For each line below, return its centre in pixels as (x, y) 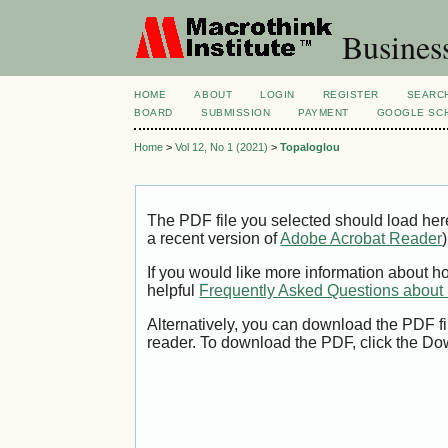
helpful (173, 291)
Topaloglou (310, 147)
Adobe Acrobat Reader (361, 239)
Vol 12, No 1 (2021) (222, 147)
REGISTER (350, 94)
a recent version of (214, 239)
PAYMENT (323, 112)
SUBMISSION (236, 112)
